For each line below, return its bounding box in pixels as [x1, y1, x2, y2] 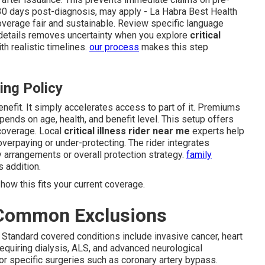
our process [89, 41, 139, 53]
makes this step [139, 41, 208, 53]
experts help [190, 125, 244, 137]
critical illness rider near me [64, 125, 190, 137]
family [186, 148, 212, 160]
